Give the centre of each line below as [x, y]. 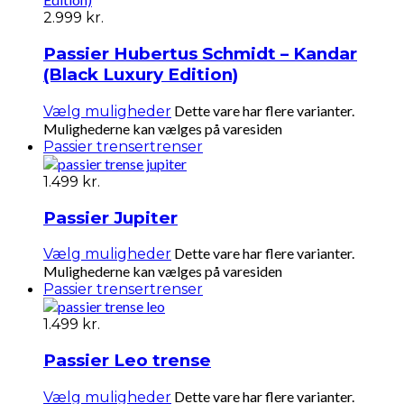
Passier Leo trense [127, 360]
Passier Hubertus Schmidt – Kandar [200, 54]
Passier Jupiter [110, 217]
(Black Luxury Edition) [141, 75]
